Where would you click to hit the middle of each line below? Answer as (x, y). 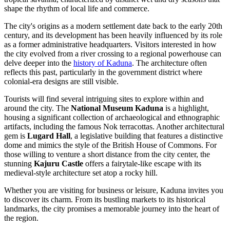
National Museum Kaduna (117, 108)
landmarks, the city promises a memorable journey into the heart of (112, 209)
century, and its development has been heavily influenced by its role (113, 35)
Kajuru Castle (59, 164)
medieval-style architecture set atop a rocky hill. (81, 173)
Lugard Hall (49, 136)
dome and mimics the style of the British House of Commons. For (110, 145)
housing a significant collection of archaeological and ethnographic (112, 118)
